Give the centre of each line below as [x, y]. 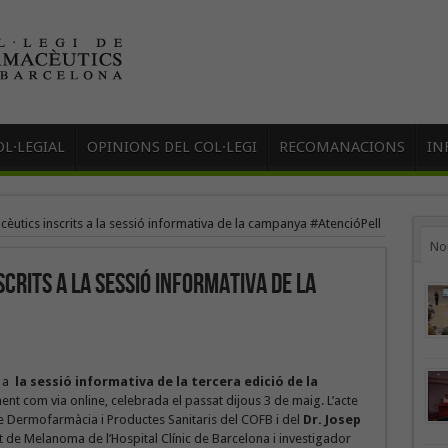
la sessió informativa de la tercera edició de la [166, 381]
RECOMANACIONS [341, 147]
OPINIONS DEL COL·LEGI [171, 147]
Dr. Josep [331, 419]
